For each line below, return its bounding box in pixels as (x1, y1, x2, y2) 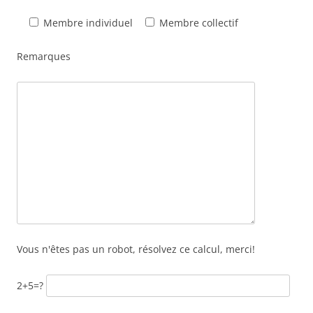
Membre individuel (43, 16, 133, 29)
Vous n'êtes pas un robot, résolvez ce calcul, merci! (17, 242, 255, 256)
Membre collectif (159, 16, 238, 29)
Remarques (17, 50, 71, 63)
